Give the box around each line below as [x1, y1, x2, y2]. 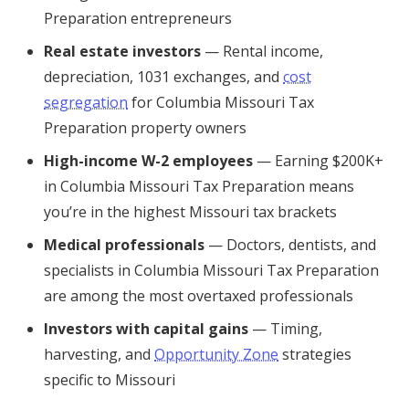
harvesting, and [44, 344, 154, 364]
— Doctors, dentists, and [204, 235, 376, 255]
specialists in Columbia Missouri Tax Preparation [44, 260, 379, 280]
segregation [44, 92, 128, 112]
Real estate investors [44, 41, 201, 61]
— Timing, [248, 319, 322, 339]
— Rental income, [201, 41, 323, 61]
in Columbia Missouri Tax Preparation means [44, 176, 354, 196]
